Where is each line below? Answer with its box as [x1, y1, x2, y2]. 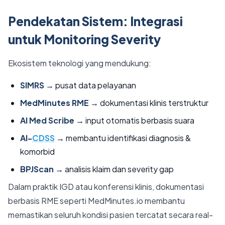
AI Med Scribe [20, 115, 74, 126]
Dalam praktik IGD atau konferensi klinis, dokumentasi [8, 181, 204, 192]
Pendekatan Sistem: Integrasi [8, 14, 183, 29]
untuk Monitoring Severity [8, 32, 161, 47]
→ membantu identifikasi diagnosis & [55, 133, 191, 143]
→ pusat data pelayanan [44, 80, 136, 90]
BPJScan [20, 164, 54, 174]
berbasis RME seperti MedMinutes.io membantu [8, 195, 185, 206]
